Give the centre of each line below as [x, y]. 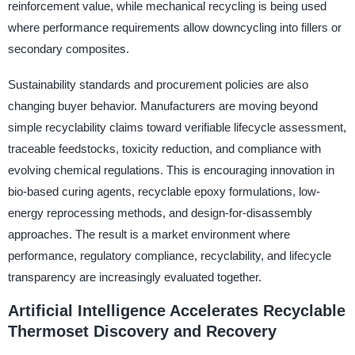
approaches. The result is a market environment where [149, 234]
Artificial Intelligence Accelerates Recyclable [176, 310]
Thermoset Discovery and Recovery [142, 331]
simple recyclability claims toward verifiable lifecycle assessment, [177, 127]
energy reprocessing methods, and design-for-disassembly [160, 212]
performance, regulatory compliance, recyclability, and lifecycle [169, 255]
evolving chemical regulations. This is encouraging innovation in [171, 170]
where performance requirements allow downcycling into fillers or [174, 27]
